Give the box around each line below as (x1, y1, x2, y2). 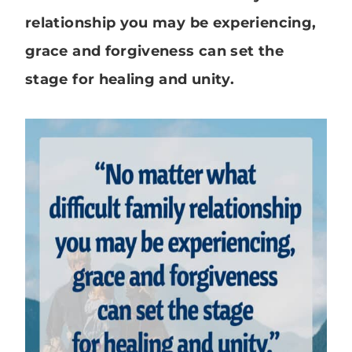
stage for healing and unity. (25, 71, 235, 89)
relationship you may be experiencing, (25, 14, 317, 32)
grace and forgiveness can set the (25, 42, 284, 60)
